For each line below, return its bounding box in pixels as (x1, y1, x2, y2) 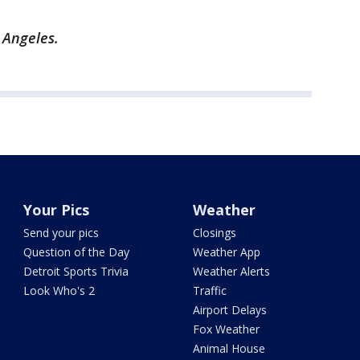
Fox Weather (192, 321, 260, 337)
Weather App (192, 244, 260, 260)
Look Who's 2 (23, 283, 96, 298)
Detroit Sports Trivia (23, 264, 129, 279)
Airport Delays (192, 302, 267, 317)
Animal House (192, 341, 265, 356)
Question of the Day (23, 244, 130, 260)
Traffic (192, 283, 227, 298)
